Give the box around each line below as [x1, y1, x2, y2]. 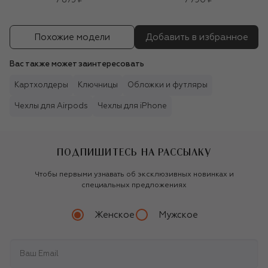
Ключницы [78, 81, 118, 90]
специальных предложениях [81, 182, 187, 190]
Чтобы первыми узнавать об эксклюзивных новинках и [34, 171, 234, 179]
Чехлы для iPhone [98, 102, 167, 111]
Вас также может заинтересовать [10, 60, 144, 69]
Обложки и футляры [127, 81, 208, 90]
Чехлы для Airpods [14, 102, 88, 111]
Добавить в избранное [145, 32, 248, 42]
